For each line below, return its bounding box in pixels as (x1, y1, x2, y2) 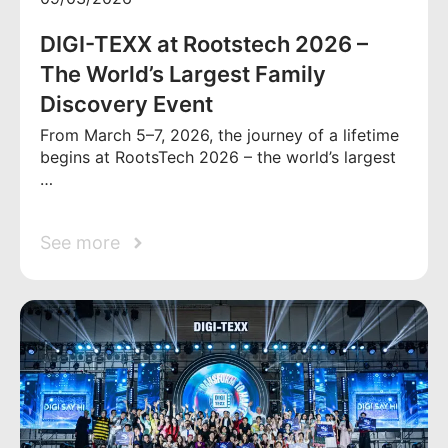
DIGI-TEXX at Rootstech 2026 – (40, 31, 368, 58)
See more (40, 232, 120, 254)
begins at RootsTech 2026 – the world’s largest (40, 147, 396, 168)
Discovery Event (40, 91, 213, 118)
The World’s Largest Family (40, 61, 326, 88)
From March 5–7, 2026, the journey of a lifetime (40, 125, 399, 146)
